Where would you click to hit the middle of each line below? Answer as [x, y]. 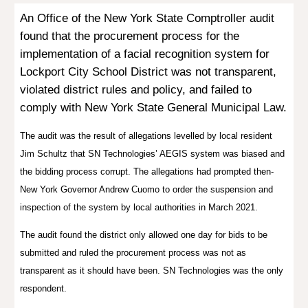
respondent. [45, 288]
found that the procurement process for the [130, 36]
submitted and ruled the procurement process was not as [133, 253]
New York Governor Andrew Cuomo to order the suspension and [147, 189]
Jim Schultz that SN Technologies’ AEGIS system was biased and [153, 154]
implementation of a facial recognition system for [145, 54]
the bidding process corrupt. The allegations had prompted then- [147, 172]
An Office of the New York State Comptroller [135, 18]
